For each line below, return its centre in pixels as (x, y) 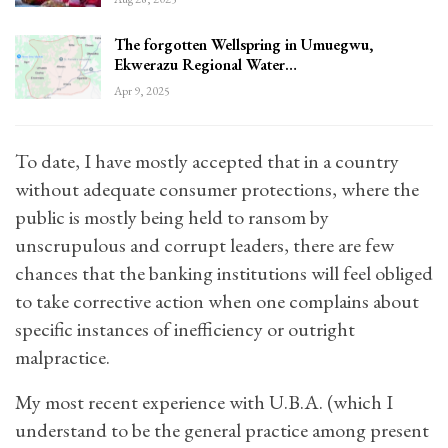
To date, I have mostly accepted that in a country (207, 161)
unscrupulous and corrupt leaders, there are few (204, 245)
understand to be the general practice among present (222, 430)
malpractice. (62, 357)
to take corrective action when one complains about (217, 301)
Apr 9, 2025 (142, 91)
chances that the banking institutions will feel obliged (224, 273)
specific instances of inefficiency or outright (185, 329)
